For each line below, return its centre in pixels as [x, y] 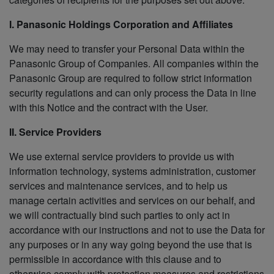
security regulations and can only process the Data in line [133, 93]
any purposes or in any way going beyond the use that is [131, 245]
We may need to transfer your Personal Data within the [127, 49]
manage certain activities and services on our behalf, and [132, 201]
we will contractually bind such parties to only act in [120, 215]
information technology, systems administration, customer [132, 171]
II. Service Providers [55, 132]
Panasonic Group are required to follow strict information [131, 78]
